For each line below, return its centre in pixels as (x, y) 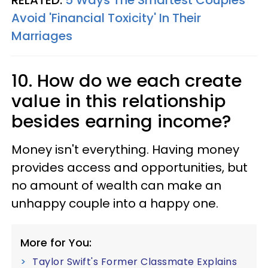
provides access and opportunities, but (130, 167)
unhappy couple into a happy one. (115, 203)
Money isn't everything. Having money (125, 150)
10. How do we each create (127, 81)
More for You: (56, 243)
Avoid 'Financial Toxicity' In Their (106, 18)
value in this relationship (118, 101)
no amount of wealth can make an (116, 185)
